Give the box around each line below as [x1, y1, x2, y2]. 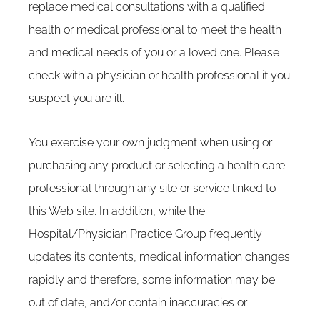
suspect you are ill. [29, 91, 124, 105]
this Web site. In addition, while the [29, 204, 205, 218]
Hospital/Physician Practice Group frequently [29, 227, 262, 241]
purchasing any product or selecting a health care [29, 159, 285, 172]
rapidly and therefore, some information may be [29, 273, 275, 286]
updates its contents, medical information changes [29, 250, 290, 264]
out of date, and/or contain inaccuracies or [29, 296, 247, 309]
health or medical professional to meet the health [29, 23, 281, 36]
